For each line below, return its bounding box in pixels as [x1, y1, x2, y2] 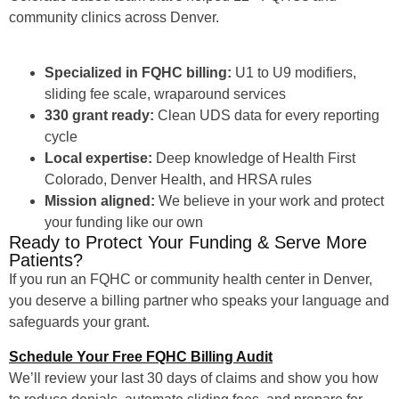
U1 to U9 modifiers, [232, 65, 356, 81]
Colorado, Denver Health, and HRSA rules [45, 172, 312, 188]
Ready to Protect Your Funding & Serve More [9, 232, 367, 253]
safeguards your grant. [9, 314, 150, 330]
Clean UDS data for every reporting [154, 108, 379, 124]
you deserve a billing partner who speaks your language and [9, 293, 389, 309]
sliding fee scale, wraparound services [45, 86, 286, 102]
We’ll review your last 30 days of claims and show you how [9, 370, 379, 386]
